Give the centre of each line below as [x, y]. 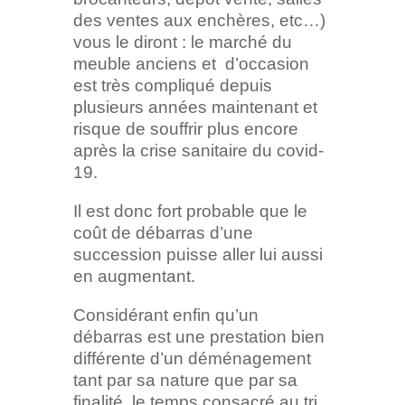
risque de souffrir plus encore [185, 129]
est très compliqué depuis [172, 86]
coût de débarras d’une [163, 233]
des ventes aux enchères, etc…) [199, 21]
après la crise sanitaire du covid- [198, 151]
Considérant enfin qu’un [165, 316]
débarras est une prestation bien [198, 337]
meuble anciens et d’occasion [191, 64]
